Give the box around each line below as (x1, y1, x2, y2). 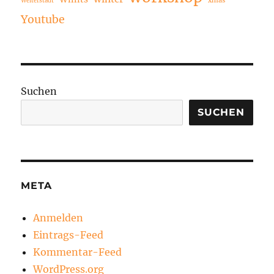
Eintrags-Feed (33, 228, 104, 241)
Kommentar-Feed (33, 245, 122, 258)
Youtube (21, 12, 65, 26)
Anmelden (33, 211, 84, 224)
